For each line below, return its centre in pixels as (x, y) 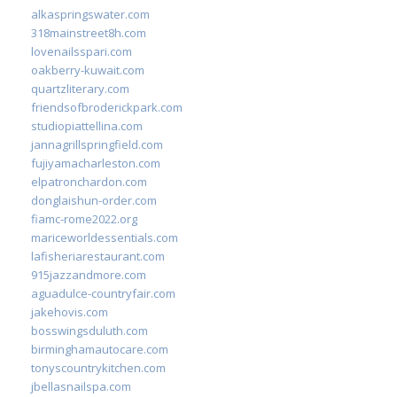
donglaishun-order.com (94, 200)
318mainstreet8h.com (89, 32)
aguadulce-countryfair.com (103, 293)
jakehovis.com (70, 311)
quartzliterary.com (80, 88)
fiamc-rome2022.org (84, 218)
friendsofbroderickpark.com (107, 107)
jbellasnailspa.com (81, 386)
